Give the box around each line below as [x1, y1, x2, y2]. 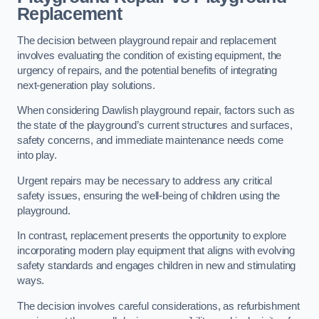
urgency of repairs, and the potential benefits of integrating [17, 64, 278, 76]
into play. [17, 150, 57, 162]
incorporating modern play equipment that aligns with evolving [17, 245, 296, 257]
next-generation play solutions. [17, 79, 155, 91]
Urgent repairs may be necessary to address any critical [17, 174, 273, 187]
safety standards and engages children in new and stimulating [17, 260, 296, 272]
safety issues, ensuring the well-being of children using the [17, 189, 281, 202]
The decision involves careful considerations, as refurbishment [17, 300, 300, 312]
